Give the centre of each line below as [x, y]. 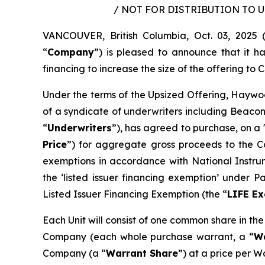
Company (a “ [74, 253]
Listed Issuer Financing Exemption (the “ [135, 194]
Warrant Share [142, 253]
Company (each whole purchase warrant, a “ [148, 237]
